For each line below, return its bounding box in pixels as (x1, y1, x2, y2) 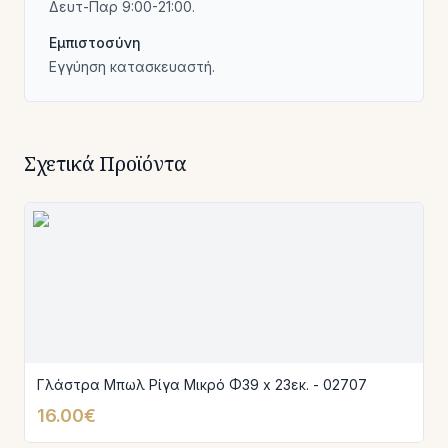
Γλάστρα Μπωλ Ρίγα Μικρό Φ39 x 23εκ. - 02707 (37, 376, 367, 393)
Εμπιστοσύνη (49, 34, 141, 51)
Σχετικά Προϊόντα (24, 150, 187, 177)
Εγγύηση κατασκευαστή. (49, 58, 215, 75)
